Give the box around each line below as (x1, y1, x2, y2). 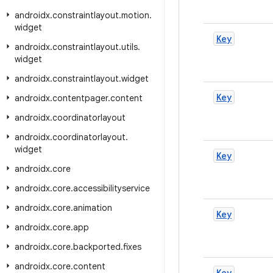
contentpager (52, 93, 108, 104)
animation (73, 202, 112, 213)
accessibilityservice (73, 183, 150, 194)
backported (73, 241, 121, 252)
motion (121, 10, 149, 21)
